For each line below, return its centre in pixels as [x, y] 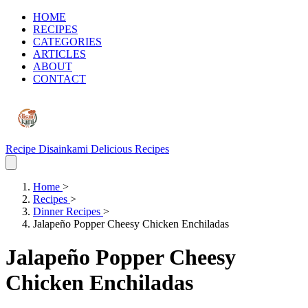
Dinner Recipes [68, 211]
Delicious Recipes [130, 149]
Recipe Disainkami [48, 149]
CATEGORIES [67, 42]
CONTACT [59, 79]
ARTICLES [59, 54]
